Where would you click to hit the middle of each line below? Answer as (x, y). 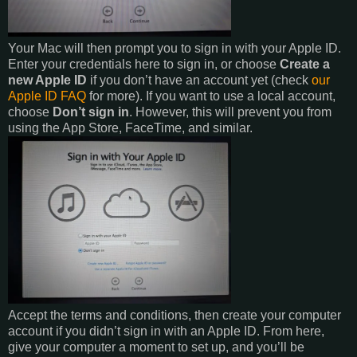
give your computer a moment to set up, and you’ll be (156, 347)
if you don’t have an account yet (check (199, 80)
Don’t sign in (91, 112)
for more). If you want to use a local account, (211, 96)
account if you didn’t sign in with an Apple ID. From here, (166, 331)
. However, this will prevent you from (230, 112)
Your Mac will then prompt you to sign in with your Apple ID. (175, 48)
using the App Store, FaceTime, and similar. (130, 127)
